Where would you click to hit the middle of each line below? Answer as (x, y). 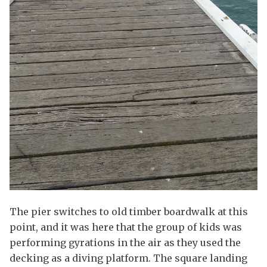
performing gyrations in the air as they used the (125, 243)
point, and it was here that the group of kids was (126, 227)
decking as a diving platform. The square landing (128, 258)
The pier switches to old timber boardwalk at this (129, 212)
